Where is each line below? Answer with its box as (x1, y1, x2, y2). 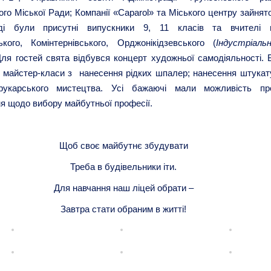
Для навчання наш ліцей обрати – (53, 183, 194, 194)
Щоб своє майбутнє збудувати (59, 140, 188, 151)
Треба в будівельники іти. (70, 162, 177, 172)
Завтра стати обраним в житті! (60, 204, 186, 215)
